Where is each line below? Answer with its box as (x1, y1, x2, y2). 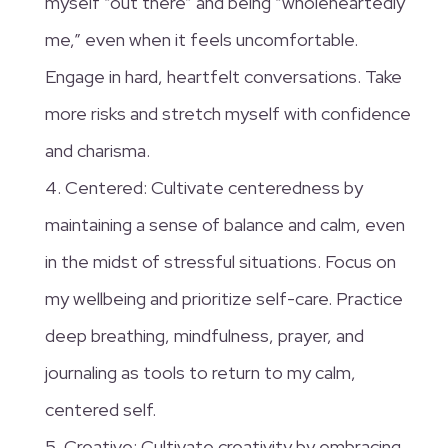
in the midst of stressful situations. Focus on (44, 250, 396, 274)
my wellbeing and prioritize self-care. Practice (44, 287, 403, 311)
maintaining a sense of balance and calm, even (44, 213, 405, 237)
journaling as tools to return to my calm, (44, 361, 356, 385)
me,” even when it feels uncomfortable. (44, 28, 358, 52)
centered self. (44, 398, 156, 422)
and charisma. (44, 139, 150, 163)
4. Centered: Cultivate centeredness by (44, 176, 363, 200)
